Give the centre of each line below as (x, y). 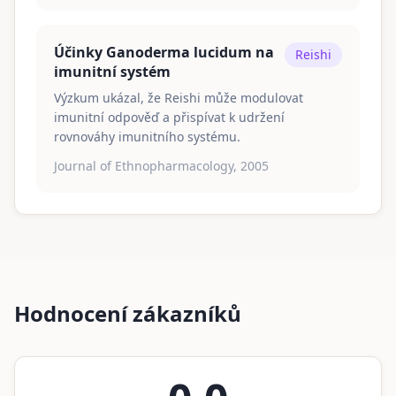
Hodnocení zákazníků (128, 313)
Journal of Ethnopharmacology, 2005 (161, 166)
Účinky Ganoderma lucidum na (164, 52)
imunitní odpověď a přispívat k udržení (169, 117)
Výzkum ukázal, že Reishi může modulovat (179, 98)
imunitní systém (112, 72)
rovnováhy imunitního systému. (147, 137)
